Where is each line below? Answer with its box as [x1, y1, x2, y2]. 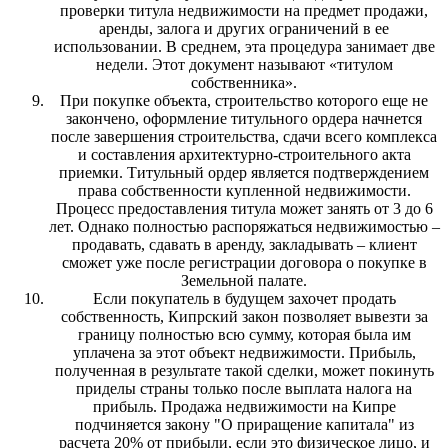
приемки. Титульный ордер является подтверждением [59, 163, 429, 181]
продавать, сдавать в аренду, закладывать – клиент [71, 235, 417, 253]
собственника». [191, 73, 297, 91]
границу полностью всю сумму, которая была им [77, 325, 411, 343]
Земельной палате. [181, 271, 307, 289]
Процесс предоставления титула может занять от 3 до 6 [55, 199, 433, 217]
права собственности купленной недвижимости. [77, 181, 411, 199]
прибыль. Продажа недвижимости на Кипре [92, 397, 396, 415]
